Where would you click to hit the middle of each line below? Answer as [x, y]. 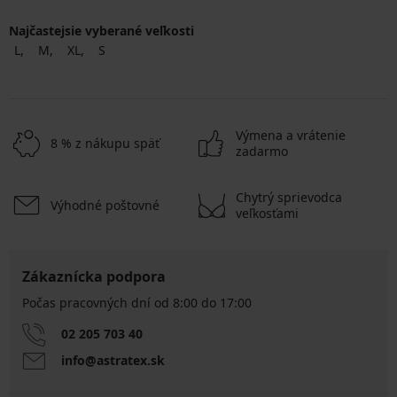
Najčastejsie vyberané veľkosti [101, 30]
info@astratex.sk [113, 360]
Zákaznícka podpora [94, 276]
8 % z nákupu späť [105, 143]
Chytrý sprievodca [289, 197]
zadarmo [262, 151]
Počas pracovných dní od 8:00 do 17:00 [137, 302]
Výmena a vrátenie [291, 135]
